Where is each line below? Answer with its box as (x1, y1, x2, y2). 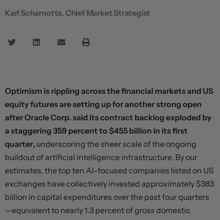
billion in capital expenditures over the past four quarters (5, 192, 209, 202)
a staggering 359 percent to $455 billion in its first (5, 126, 188, 136)
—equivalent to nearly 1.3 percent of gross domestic (5, 205, 191, 216)
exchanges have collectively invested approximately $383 (5, 179, 214, 189)
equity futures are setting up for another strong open (5, 99, 202, 110)
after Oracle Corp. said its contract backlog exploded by (5, 112, 212, 123)
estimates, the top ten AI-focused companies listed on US (5, 165, 214, 176)
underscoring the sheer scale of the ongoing (35, 139, 196, 149)
